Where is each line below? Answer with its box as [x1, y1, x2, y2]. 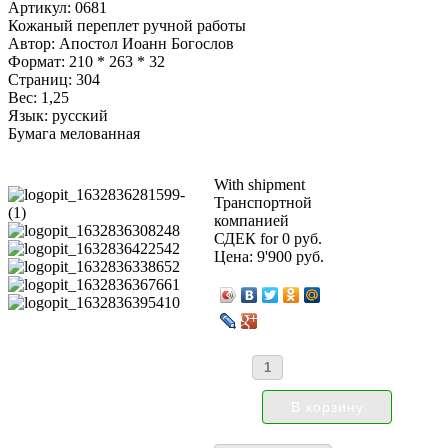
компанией [214, 212, 290, 229]
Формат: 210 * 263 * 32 [8, 53, 165, 70]
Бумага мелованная [8, 125, 140, 142]
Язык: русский [8, 107, 108, 124]
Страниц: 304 [8, 71, 100, 88]
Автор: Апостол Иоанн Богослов [8, 35, 234, 52]
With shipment [214, 176, 306, 193]
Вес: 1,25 [8, 89, 69, 106]
